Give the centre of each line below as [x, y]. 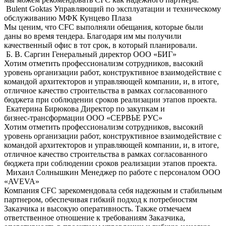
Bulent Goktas [29, 9]
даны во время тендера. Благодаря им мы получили [93, 36]
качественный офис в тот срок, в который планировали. [101, 45]
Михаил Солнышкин [42, 172]
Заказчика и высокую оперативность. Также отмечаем [98, 208]
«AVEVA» [22, 181]
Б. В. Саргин [28, 54]
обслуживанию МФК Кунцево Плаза [68, 18]
